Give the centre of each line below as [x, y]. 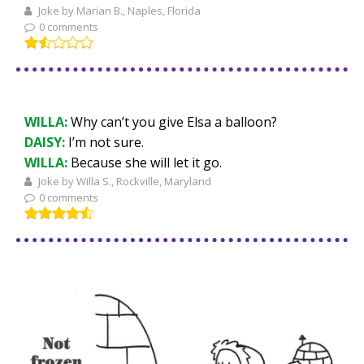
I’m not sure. [106, 142]
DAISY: [46, 142]
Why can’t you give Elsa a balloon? [174, 121]
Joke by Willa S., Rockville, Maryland [123, 181]
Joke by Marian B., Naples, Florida [118, 10]
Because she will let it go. [146, 162]
